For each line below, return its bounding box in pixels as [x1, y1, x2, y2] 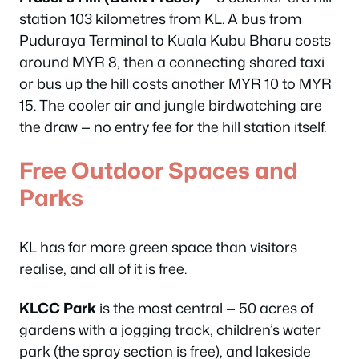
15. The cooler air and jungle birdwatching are [19, 95, 322, 115]
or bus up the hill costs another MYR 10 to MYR [19, 73, 332, 94]
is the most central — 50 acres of [96, 297, 313, 318]
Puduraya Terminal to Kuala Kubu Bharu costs [19, 30, 331, 50]
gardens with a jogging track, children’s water [19, 319, 321, 340]
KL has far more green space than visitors [19, 236, 297, 257]
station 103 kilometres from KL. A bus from [19, 8, 301, 29]
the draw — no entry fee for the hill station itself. [19, 116, 326, 137]
